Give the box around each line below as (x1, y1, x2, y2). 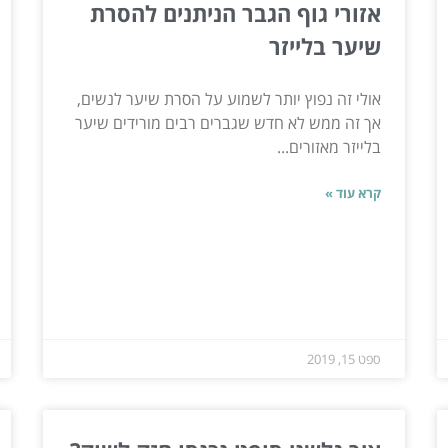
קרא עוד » (325, 183, 382, 202)
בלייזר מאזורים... (277, 135, 382, 158)
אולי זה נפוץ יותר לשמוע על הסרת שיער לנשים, (77, 87, 382, 110)
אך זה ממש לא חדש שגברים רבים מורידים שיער (75, 111, 382, 134)
